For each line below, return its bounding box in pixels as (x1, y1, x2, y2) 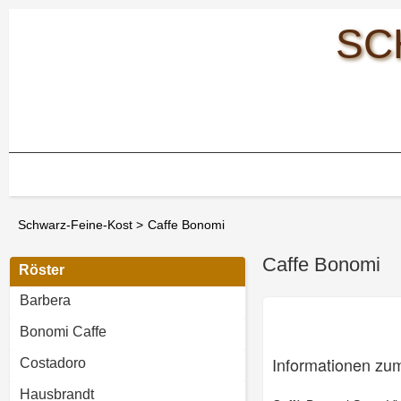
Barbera (20, 293, 71, 308)
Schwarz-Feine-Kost (18, 218, 132, 232)
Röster (19, 262, 64, 277)
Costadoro (20, 355, 86, 371)
